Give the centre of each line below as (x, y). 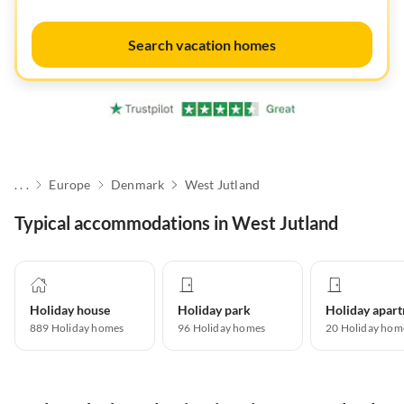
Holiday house (70, 310)
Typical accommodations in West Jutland (176, 223)
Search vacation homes (202, 45)
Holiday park (214, 310)
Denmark (138, 185)
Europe (70, 185)
